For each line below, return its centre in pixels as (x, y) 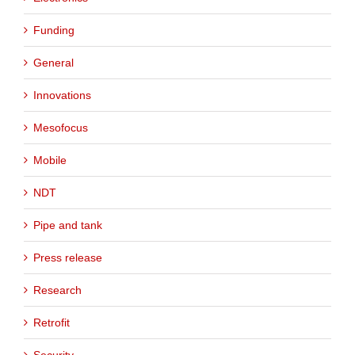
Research (57, 290)
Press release (68, 258)
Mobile (50, 160)
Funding (54, 31)
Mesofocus (61, 128)
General (53, 63)
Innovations (62, 95)
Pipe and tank (68, 225)
